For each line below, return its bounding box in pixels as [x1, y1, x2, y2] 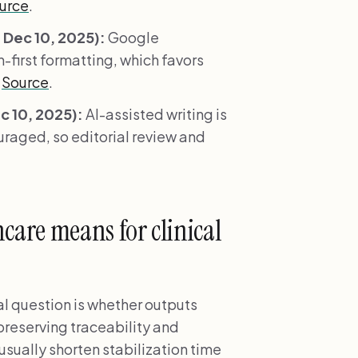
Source [2, 72, 49, 91]
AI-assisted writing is [83, 104, 227, 123]
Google [105, 27, 159, 46]
